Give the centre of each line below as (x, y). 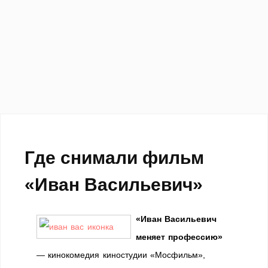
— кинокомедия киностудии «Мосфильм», (121, 255)
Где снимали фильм (114, 158)
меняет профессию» (179, 237)
